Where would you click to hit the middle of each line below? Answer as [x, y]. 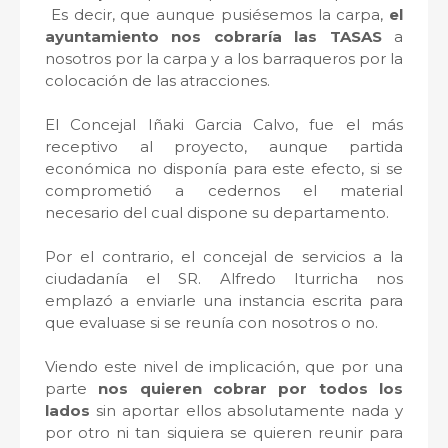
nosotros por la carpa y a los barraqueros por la [224, 59]
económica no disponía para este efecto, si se [224, 169]
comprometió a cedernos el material [224, 191]
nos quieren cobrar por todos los [251, 389]
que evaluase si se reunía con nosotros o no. [211, 323]
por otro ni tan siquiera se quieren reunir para [224, 433]
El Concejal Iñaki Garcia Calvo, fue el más [224, 125]
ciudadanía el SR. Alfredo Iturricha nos [224, 279]
